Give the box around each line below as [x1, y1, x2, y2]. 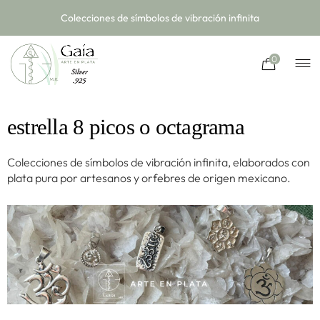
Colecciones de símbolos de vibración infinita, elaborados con [7, 155, 310, 170]
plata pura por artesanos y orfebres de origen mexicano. [7, 171, 291, 186]
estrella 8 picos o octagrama [7, 114, 244, 140]
